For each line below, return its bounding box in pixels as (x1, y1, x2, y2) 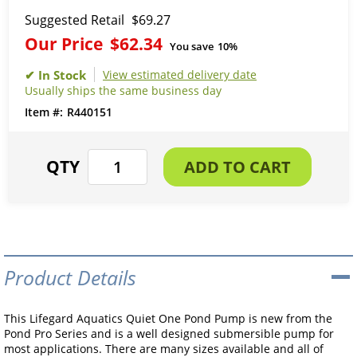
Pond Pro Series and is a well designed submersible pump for (4, 326, 334, 341)
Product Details (4, 265, 136, 291)
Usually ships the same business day (25, 83, 222, 98)
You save (170, 39, 214, 53)
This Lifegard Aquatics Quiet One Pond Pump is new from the (4, 311, 332, 326)
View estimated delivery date (103, 67, 257, 82)
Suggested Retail (25, 11, 124, 29)
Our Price (25, 32, 103, 55)
